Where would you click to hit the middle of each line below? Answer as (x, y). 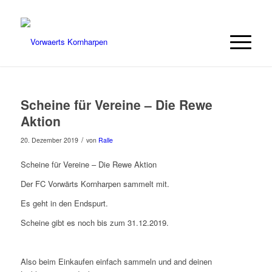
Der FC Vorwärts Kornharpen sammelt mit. (95, 184)
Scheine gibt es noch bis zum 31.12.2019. (94, 223)
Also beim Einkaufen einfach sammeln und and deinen (116, 262)
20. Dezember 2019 (49, 140)
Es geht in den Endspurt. (64, 203)
